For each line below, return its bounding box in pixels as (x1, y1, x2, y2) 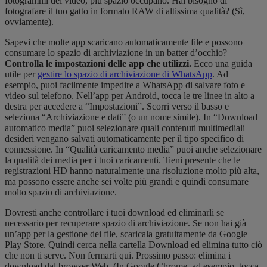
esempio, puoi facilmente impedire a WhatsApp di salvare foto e (5, 80, 245, 91)
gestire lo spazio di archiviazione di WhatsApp (38, 69, 212, 80)
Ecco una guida (191, 58, 252, 69)
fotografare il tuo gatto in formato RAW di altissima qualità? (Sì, (5, 6, 245, 17)
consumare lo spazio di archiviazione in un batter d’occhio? (5, 48, 227, 58)
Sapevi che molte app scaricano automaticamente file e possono (5, 37, 243, 48)
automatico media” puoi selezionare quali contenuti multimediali (5, 123, 245, 133)
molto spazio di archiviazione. (5, 187, 119, 198)
